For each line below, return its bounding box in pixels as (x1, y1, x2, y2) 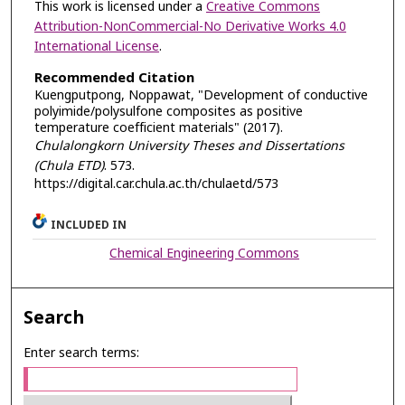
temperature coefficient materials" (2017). (33, 118, 283, 138)
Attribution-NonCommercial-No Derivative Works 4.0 (33, 17, 346, 37)
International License (33, 37, 159, 57)
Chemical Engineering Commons (109, 243, 300, 263)
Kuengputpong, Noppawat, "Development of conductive (33, 86, 368, 106)
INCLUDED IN (51, 216, 127, 233)
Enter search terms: (24, 343, 140, 363)
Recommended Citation (33, 68, 194, 89)
